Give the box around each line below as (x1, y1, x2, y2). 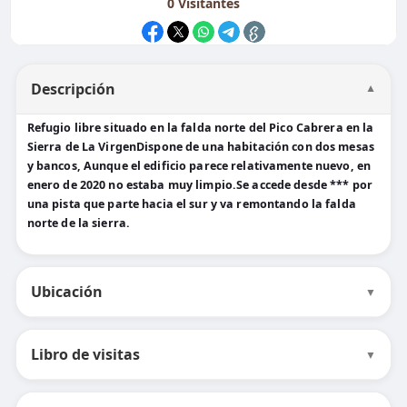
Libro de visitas (30, 344, 140, 364)
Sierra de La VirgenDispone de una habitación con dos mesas (26, 139, 374, 154)
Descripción (30, 79, 115, 99)
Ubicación (30, 282, 103, 302)
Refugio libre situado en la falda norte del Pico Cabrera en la (26, 120, 374, 135)
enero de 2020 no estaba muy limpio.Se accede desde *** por (26, 177, 372, 193)
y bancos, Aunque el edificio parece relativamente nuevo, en (26, 158, 372, 174)
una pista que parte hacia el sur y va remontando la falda (26, 196, 356, 212)
